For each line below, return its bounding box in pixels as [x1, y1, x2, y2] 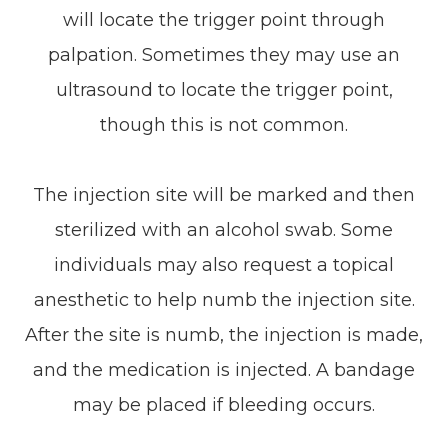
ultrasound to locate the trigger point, [55, 78, 393, 101]
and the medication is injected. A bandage [33, 358, 415, 381]
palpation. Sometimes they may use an [48, 43, 400, 66]
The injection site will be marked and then [33, 183, 415, 206]
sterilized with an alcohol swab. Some [55, 218, 393, 241]
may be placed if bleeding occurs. [73, 393, 375, 416]
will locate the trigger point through [63, 8, 385, 31]
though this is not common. [100, 113, 348, 136]
